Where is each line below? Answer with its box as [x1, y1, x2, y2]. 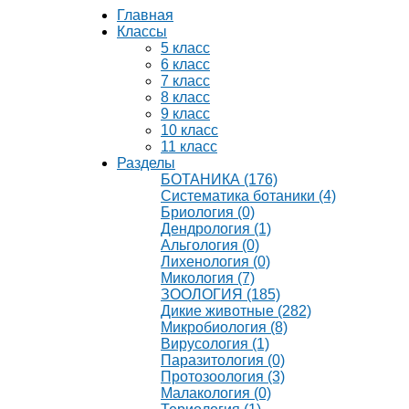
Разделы [117, 155, 175, 171]
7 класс [161, 73, 210, 89]
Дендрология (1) [161, 221, 271, 236]
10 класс [161, 122, 218, 138]
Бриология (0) [161, 204, 255, 220]
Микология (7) [161, 270, 255, 286]
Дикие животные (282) [161, 303, 311, 319]
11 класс [161, 139, 217, 154]
